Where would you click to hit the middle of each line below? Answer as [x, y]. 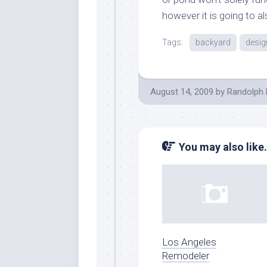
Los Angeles [189, 242]
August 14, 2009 [182, 91]
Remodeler [186, 255]
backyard [213, 42]
